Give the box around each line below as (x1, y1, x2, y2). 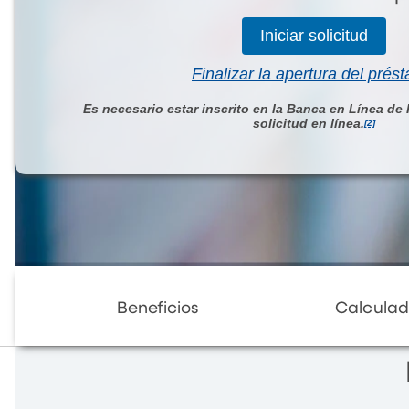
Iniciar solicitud (259, 26, 369, 45)
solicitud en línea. (253, 115, 364, 131)
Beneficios (116, 299, 198, 317)
